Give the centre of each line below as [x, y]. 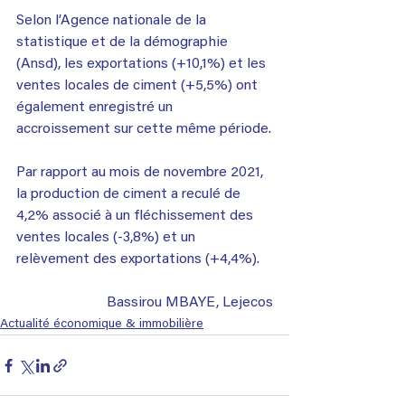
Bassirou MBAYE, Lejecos [190, 303]
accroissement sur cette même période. [144, 130]
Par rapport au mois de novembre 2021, [141, 173]
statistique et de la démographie [124, 43]
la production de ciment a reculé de [130, 195]
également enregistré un [96, 108]
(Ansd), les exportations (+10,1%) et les [143, 65]
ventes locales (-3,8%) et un [108, 238]
